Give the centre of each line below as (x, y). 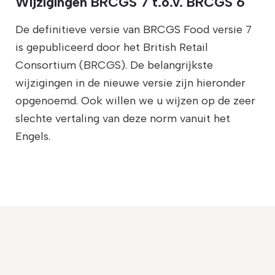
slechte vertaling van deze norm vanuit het (122, 118)
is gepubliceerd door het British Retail (111, 47)
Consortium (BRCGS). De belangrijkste (114, 65)
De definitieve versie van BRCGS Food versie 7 (133, 29)
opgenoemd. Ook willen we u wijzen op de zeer (135, 100)
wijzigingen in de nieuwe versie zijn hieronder (130, 83)
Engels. (33, 136)
